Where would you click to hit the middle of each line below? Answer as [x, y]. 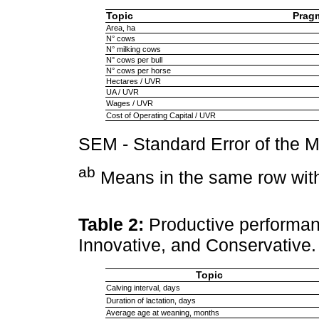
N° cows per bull [134, 59]
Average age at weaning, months [162, 313]
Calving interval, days [143, 288]
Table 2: [114, 224]
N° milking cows [133, 49]
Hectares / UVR [133, 81]
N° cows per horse [138, 70]
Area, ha [120, 27]
